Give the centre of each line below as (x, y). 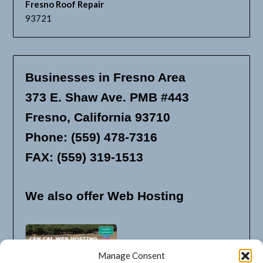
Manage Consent (131, 255)
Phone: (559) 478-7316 (92, 137)
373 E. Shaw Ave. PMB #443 (107, 97)
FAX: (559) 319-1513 (85, 157)
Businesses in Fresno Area (106, 77)
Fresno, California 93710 (98, 117)
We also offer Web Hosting (105, 195)
